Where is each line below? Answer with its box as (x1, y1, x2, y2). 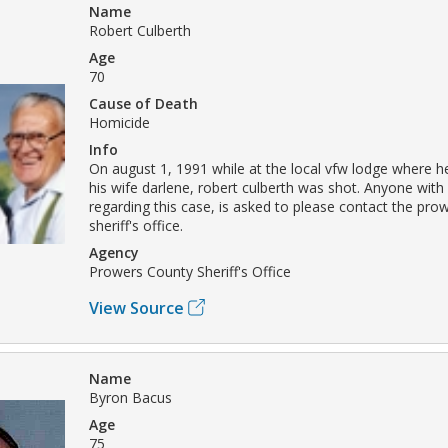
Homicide (89, 112, 150, 132)
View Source (89, 296, 184, 319)
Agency (89, 242, 139, 262)
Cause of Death (89, 93, 198, 113)
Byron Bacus (89, 387, 172, 407)
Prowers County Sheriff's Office (89, 261, 291, 281)
